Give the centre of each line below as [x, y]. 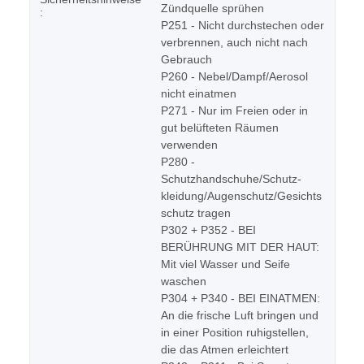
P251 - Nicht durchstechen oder [243, 26]
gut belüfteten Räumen [220, 128]
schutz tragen [196, 213]
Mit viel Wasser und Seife [225, 264]
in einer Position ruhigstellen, [235, 333]
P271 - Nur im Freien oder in [234, 111]
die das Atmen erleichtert [225, 350]
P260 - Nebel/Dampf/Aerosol [234, 77]
